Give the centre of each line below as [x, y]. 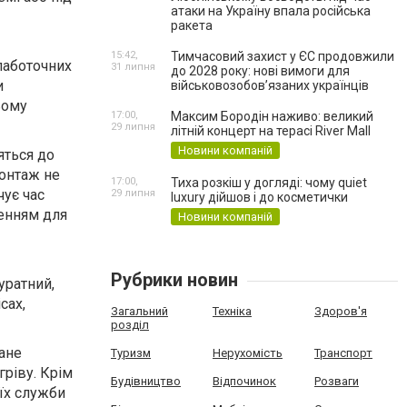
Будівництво [146, 381]
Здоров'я [340, 311]
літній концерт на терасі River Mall [271, 131]
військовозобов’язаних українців [270, 85]
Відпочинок [244, 381]
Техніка [232, 311]
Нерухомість [247, 353]
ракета [192, 25]
